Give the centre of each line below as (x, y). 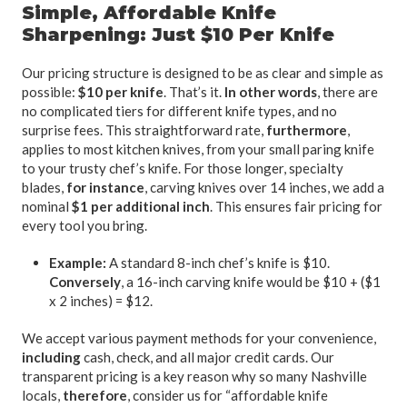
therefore (95, 396)
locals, (42, 396)
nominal (47, 207)
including (51, 357)
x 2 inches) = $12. (101, 301)
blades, (44, 188)
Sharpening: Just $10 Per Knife (178, 35)
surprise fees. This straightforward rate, (144, 130)
